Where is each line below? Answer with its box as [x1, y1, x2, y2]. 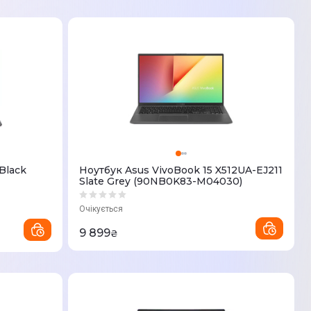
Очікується [79, 204, 123, 215]
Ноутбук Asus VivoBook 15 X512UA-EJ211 [79, 164, 283, 177]
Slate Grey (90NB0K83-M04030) [79, 175, 242, 188]
